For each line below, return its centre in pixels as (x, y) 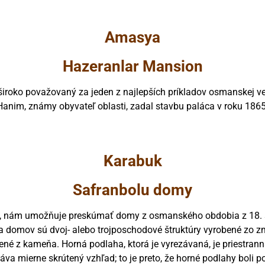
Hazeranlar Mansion (132, 66)
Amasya (132, 37)
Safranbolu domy (132, 190)
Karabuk (132, 161)
